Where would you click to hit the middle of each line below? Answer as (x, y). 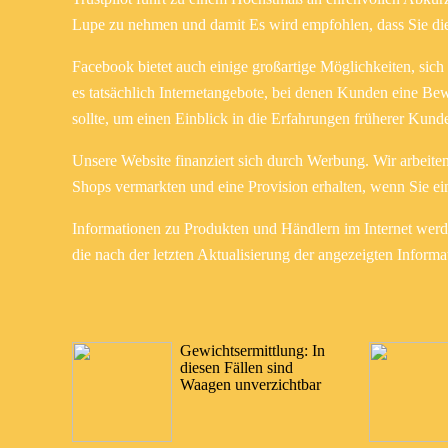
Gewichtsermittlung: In (252, 350)
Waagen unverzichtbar (250, 384)
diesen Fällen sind (236, 367)
